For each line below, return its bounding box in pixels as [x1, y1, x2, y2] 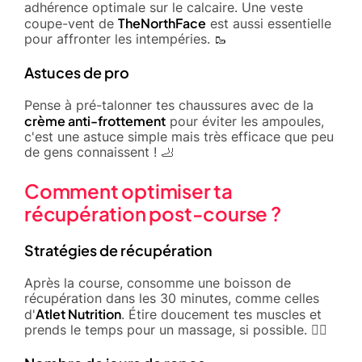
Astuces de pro [24, 62, 129, 82]
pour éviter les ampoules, [166, 112, 324, 129]
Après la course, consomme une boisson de [24, 274, 291, 291]
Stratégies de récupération [24, 240, 213, 259]
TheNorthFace [118, 14, 206, 32]
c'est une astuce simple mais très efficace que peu [24, 128, 334, 145]
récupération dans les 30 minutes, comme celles [24, 289, 319, 306]
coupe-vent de [24, 15, 118, 32]
